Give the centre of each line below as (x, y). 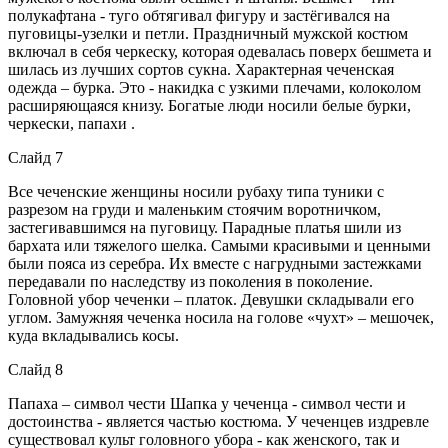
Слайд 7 (35, 157)
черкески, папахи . (71, 123)
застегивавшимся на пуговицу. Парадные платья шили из (204, 227)
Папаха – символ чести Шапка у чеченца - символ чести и (207, 403)
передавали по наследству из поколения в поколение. (190, 281)
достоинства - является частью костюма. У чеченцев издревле (218, 421)
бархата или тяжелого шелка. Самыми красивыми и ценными (219, 245)
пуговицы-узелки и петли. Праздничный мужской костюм (208, 33)
